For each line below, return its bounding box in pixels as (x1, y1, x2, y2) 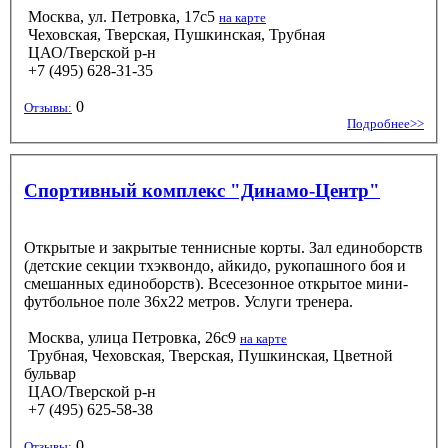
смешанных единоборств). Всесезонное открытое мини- (24, 274, 408, 292)
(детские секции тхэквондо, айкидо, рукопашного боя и (24, 256, 406, 274)
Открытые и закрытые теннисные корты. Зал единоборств (24, 238, 423, 256)
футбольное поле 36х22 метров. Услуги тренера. (24, 292, 353, 310)
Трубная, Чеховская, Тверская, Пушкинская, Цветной (24, 346, 393, 364)
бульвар (24, 364, 76, 382)
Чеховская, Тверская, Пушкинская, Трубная (24, 25, 325, 43)
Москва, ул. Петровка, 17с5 (28, 7, 215, 25)
